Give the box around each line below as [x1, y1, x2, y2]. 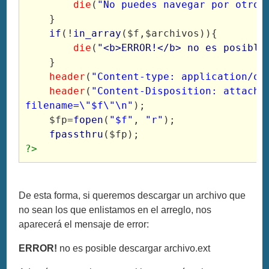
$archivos [145, 27, 200, 39]
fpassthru [49, 128, 104, 140]
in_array [73, 27, 122, 39]
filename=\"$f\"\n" [25, 99, 134, 111]
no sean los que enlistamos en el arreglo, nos [19, 204, 212, 215]
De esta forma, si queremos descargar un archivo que [19, 190, 246, 201]
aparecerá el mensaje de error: [19, 219, 150, 229]
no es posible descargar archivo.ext [57, 243, 211, 253]
